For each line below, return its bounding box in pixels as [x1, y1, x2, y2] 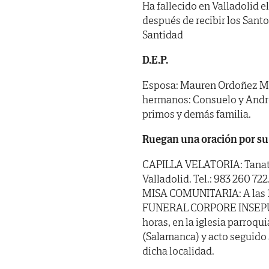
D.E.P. [142, 52, 168, 67]
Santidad [142, 27, 183, 41]
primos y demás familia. [142, 106, 251, 121]
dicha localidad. [142, 243, 214, 258]
